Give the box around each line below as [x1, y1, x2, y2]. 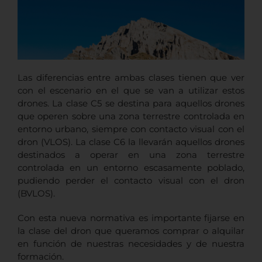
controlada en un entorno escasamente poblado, [18, 161, 244, 173]
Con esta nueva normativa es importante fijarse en [18, 212, 244, 223]
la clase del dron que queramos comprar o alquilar [18, 225, 244, 236]
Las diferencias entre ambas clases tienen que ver [18, 71, 244, 83]
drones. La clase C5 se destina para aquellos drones [18, 97, 244, 109]
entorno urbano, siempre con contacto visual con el [18, 123, 244, 135]
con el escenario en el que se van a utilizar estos [18, 84, 244, 96]
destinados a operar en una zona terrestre [18, 149, 244, 160]
